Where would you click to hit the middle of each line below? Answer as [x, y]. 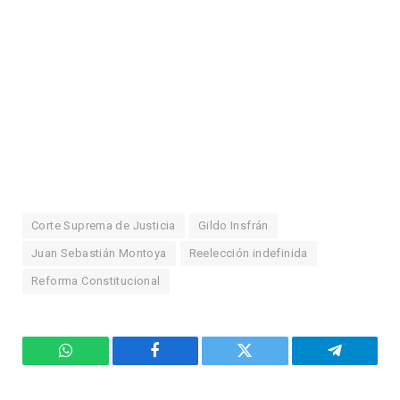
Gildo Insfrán [233, 226]
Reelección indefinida [248, 254]
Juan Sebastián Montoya [99, 254]
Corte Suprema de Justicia [104, 226]
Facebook [185, 364]
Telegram [364, 364]
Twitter [267, 364]
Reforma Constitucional [96, 281]
